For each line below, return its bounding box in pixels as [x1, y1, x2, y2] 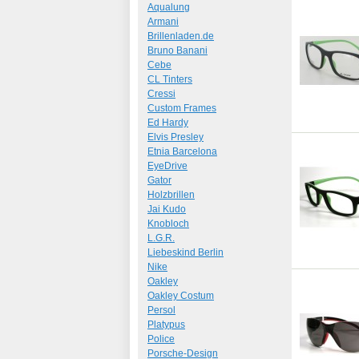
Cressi [147, 88, 175, 99]
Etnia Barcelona [147, 146, 217, 157]
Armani [147, 16, 179, 27]
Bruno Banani [147, 45, 208, 56]
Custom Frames [147, 103, 216, 114]
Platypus [147, 319, 185, 330]
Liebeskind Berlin [147, 247, 224, 258]
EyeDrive [147, 160, 188, 171]
